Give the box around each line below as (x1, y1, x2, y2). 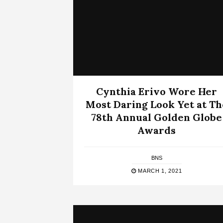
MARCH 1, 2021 (136, 167, 182, 174)
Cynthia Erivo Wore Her (96, 85, 217, 98)
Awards (137, 123, 176, 136)
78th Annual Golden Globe (91, 111, 222, 123)
